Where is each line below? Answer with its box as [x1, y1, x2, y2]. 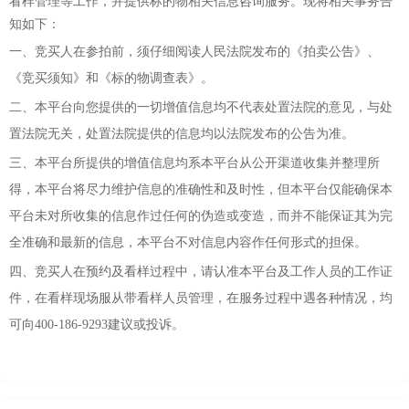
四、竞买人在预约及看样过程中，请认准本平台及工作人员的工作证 [9, 265, 393, 279]
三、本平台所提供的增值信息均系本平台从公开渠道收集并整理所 [9, 156, 380, 171]
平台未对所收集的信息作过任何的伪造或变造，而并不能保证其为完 [9, 209, 393, 224]
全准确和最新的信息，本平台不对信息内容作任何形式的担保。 [9, 236, 367, 250]
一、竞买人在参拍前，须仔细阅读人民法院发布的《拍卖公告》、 [9, 45, 380, 59]
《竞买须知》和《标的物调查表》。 [9, 71, 214, 86]
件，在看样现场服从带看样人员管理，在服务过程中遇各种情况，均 [9, 291, 393, 306]
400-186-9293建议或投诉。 [35, 318, 184, 332]
